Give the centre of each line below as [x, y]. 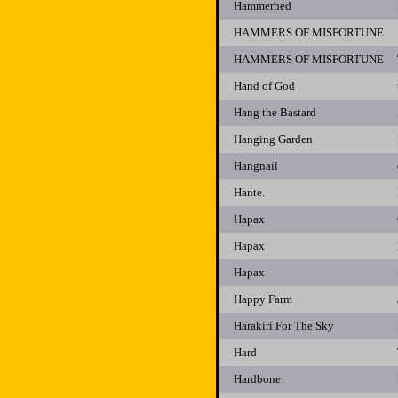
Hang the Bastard [275, 112]
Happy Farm [263, 299]
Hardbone [257, 379]
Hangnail [256, 166]
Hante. [249, 192]
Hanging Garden [273, 139]
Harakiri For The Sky [284, 326]
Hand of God [264, 86]
